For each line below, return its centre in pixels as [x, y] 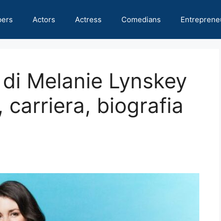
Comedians [141, 19]
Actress [88, 19]
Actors [44, 19]
